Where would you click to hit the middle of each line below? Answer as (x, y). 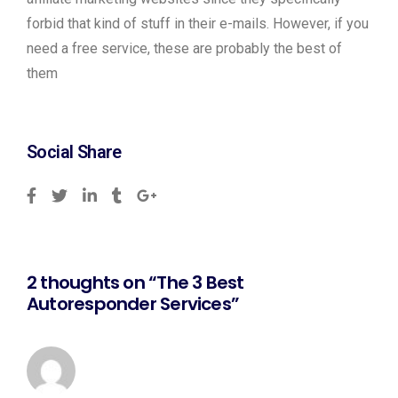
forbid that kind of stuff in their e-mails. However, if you (198, 24)
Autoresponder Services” (133, 304)
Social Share (74, 152)
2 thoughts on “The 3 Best (135, 283)
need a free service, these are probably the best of (184, 49)
